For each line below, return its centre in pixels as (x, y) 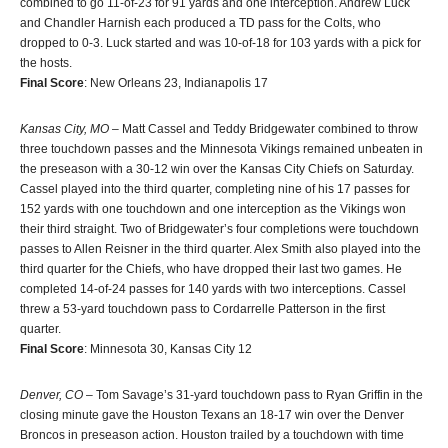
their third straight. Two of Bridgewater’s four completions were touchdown (219, 228)
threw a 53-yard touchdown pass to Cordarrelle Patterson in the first (202, 308)
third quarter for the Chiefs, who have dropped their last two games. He (211, 268)
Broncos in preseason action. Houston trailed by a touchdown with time (212, 434)
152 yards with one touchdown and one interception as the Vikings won (213, 208)
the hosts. (46, 62)
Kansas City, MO (64, 128)
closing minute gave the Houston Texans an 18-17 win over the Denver (212, 414)
